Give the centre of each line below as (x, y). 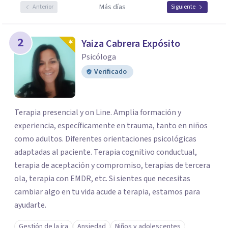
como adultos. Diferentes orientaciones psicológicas (105, 139)
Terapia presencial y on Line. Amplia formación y (98, 112)
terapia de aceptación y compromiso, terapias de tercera (112, 165)
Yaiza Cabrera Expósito (131, 44)
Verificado (110, 72)
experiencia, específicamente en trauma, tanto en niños (111, 126)
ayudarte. (30, 205)
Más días (112, 7)
